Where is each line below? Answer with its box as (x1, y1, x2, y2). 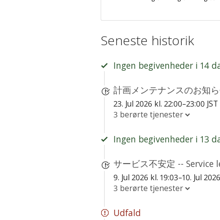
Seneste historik (101, 31, 194, 49)
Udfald (113, 207, 141, 219)
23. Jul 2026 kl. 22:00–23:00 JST (113, 98, 219, 109)
